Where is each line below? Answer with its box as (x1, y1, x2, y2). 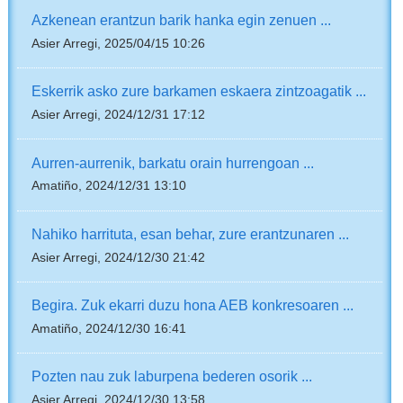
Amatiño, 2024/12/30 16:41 (31, 321, 187, 336)
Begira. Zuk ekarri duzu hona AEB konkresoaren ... (31, 297, 354, 314)
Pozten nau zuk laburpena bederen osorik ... (31, 368, 313, 385)
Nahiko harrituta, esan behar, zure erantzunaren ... (31, 225, 350, 242)
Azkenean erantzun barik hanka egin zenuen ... (31, 12, 332, 29)
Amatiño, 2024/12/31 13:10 (31, 179, 187, 193)
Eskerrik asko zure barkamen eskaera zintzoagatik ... (31, 83, 367, 100)
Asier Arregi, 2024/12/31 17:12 (31, 108, 206, 122)
